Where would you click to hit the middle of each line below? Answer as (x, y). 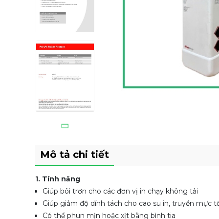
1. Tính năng (59, 179)
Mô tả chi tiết (75, 154)
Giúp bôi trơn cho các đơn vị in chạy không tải (121, 191)
